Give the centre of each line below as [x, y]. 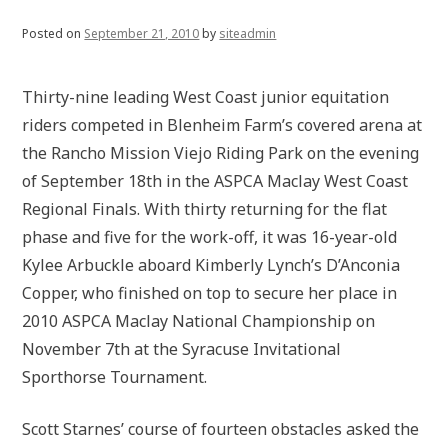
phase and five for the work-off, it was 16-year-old [210, 237]
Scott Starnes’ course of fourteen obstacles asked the [221, 429]
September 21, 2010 [142, 33]
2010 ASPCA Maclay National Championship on [199, 321]
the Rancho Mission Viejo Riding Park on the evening [221, 153]
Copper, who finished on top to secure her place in [210, 293]
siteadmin [248, 33]
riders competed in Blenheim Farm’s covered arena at [222, 125]
